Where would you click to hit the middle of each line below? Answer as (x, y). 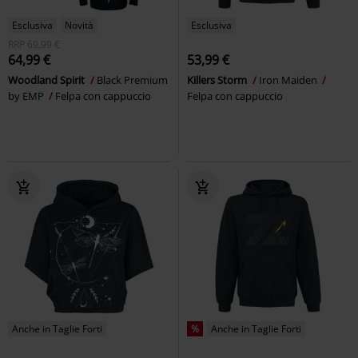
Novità (79, 25)
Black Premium (132, 80)
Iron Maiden (289, 80)
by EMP (27, 95)
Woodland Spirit (48, 80)
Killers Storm (218, 80)
